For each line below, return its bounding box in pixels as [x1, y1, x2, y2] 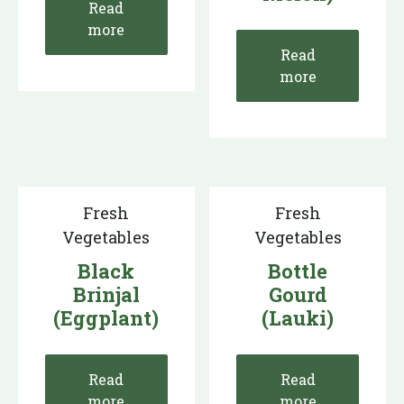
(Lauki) [262, 304, 335, 331]
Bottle [268, 257, 328, 284]
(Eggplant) [53, 304, 160, 331]
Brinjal [72, 280, 140, 308]
